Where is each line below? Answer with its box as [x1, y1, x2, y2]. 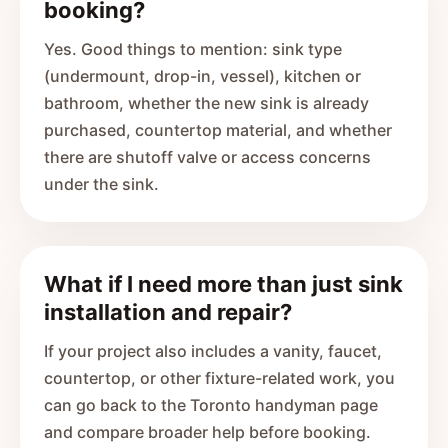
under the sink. [44, 174, 159, 194]
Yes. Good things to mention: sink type [44, 39, 342, 59]
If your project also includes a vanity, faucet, [44, 341, 382, 361]
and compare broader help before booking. [44, 422, 371, 442]
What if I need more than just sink [44, 271, 403, 297]
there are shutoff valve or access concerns [44, 147, 371, 167]
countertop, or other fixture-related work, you [44, 368, 395, 388]
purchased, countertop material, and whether [44, 120, 392, 140]
